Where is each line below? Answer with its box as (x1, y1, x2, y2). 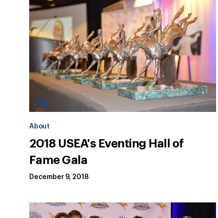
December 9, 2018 (29, 174, 89, 181)
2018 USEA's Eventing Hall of (29, 138, 184, 150)
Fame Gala (29, 154, 88, 166)
